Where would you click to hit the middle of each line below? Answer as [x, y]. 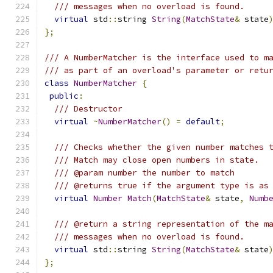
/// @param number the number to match [144, 173]
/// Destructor [88, 109]
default [203, 122]
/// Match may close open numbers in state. [157, 160]
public [64, 96]
